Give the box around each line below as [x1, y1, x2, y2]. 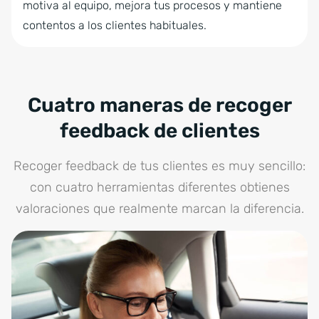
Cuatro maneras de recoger [27, 93, 292, 117]
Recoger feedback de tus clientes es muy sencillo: [14, 158, 305, 174]
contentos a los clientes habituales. [23, 19, 206, 32]
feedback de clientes [59, 119, 260, 142]
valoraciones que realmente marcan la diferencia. [15, 201, 304, 216]
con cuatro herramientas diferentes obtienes [29, 179, 290, 195]
